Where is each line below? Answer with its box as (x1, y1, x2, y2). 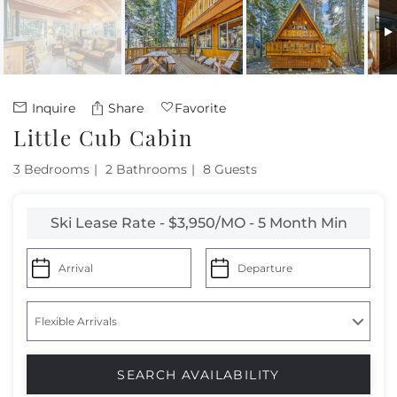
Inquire (28, 99, 75, 116)
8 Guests (203, 161, 257, 178)
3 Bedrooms (13, 161, 90, 178)
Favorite (175, 99, 226, 116)
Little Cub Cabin (13, 123, 192, 152)
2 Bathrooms (105, 161, 187, 178)
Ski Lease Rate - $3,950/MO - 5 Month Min (50, 214, 347, 232)
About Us (13, 47, 100, 66)
